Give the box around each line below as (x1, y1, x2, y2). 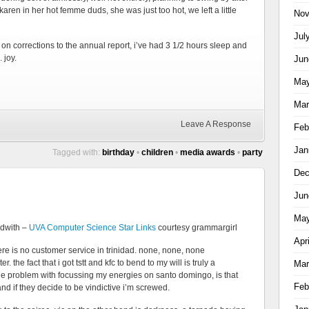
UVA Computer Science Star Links (29, 223, 156, 232)
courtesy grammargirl (156, 223, 237, 232)
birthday (102, 148, 134, 157)
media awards (180, 148, 235, 157)
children (141, 148, 173, 157)
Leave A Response (181, 119, 251, 129)
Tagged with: (52, 148, 102, 157)
